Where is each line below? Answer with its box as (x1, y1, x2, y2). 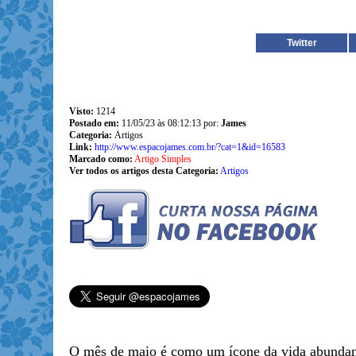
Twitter (286, 37, 317, 48)
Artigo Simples (133, 153, 192, 164)
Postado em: (68, 118, 122, 129)
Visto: (68, 106, 94, 117)
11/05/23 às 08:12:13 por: (121, 118, 221, 129)
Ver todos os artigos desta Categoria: (68, 165, 219, 176)
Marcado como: (68, 153, 133, 164)
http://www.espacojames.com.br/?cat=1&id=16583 (94, 141, 285, 153)
